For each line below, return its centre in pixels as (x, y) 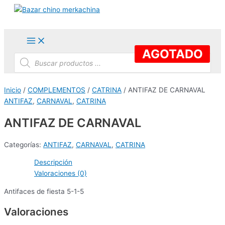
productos (30, 69)
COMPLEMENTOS (57, 90)
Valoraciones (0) (61, 174)
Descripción (53, 162)
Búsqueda (30, 56)
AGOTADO (172, 54)
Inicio (13, 90)
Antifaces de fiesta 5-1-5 (44, 192)
